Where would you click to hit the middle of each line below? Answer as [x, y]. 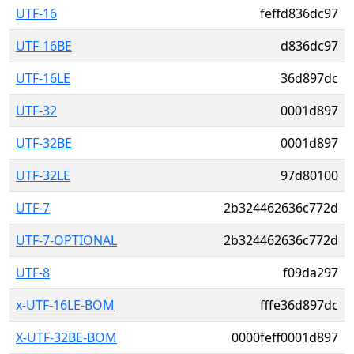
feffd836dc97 [299, 13]
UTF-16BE [44, 46]
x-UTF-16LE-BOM [65, 305]
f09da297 [311, 273]
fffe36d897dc [299, 305]
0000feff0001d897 [285, 337]
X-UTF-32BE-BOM [66, 337]
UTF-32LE [43, 175]
